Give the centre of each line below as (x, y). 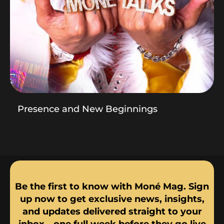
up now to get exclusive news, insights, (112, 199)
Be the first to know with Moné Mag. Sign (112, 186)
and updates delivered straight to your (112, 211)
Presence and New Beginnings (87, 109)
